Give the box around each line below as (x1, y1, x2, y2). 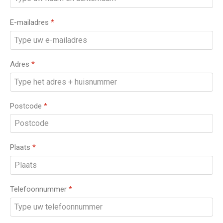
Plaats (10, 143, 32, 152)
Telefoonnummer (10, 185, 69, 194)
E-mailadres (10, 18, 51, 27)
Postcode (10, 101, 44, 111)
